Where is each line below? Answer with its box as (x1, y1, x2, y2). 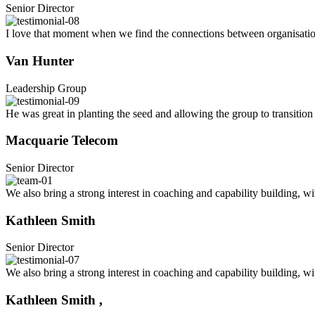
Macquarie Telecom (6, 133, 118, 148)
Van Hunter (6, 53, 74, 68)
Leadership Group (6, 82, 86, 94)
